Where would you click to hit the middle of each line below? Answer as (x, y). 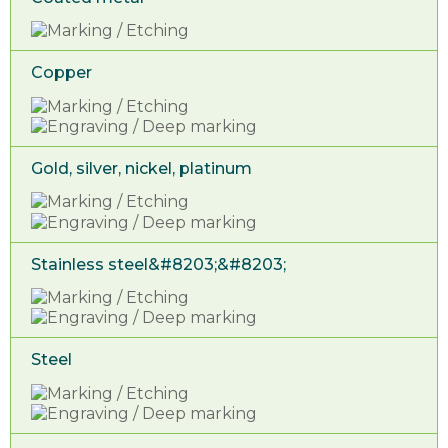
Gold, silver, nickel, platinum (141, 169)
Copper (61, 73)
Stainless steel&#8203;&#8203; (158, 264)
